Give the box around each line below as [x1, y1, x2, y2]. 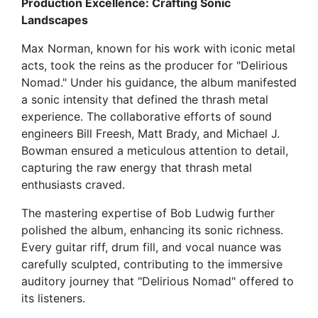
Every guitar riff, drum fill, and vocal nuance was [21, 240, 281, 255]
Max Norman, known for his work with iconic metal [21, 41, 295, 56]
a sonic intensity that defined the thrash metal [21, 92, 268, 107]
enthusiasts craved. [21, 177, 125, 192]
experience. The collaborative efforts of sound [21, 109, 272, 124]
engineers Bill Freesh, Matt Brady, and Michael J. [21, 126, 280, 141]
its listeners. [21, 291, 85, 306]
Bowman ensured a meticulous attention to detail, [21, 143, 288, 158]
